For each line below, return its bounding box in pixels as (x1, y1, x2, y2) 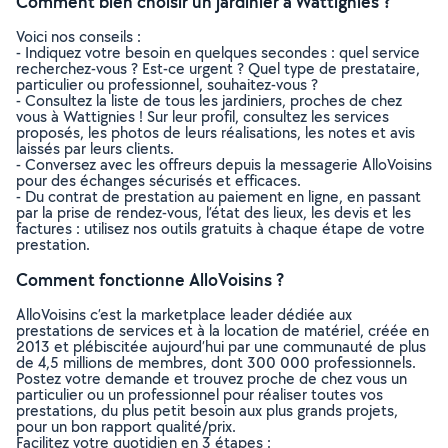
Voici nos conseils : (16, 26, 141, 47)
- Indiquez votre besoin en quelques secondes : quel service (16, 42, 420, 63)
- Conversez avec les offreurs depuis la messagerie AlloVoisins (16, 154, 432, 175)
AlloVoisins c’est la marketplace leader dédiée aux (16, 304, 352, 325)
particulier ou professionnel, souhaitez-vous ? (16, 74, 318, 95)
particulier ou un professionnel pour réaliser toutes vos (16, 384, 383, 405)
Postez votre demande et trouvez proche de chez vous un (16, 368, 407, 389)
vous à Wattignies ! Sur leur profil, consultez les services (16, 106, 389, 127)
